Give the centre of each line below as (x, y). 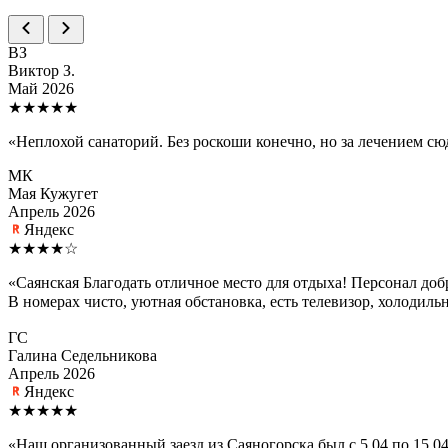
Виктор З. (41, 71)
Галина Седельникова (82, 356)
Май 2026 (41, 89)
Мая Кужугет (53, 194)
